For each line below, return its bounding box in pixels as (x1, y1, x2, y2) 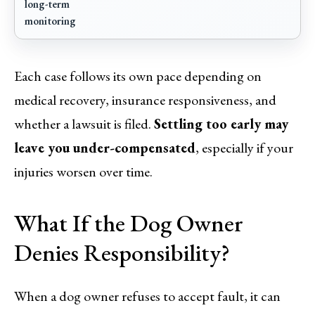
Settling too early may (154, 114, 288, 133)
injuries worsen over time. (14, 162, 153, 181)
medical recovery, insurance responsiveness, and (14, 90, 276, 109)
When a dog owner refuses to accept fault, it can (14, 286, 281, 305)
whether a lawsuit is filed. (14, 114, 154, 133)
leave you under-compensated (14, 138, 195, 157)
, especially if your (195, 138, 293, 157)
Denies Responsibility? (14, 236, 230, 268)
